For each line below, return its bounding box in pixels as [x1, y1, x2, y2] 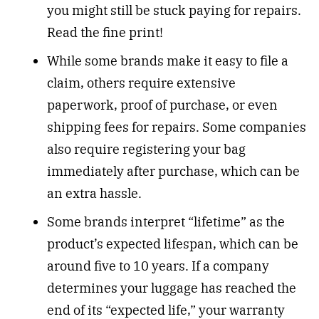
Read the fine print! [46, 23, 163, 41]
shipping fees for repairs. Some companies [46, 118, 306, 135]
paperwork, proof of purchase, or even [46, 96, 278, 113]
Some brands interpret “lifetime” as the [46, 213, 285, 230]
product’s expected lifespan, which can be [46, 235, 298, 252]
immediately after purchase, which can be [46, 162, 300, 179]
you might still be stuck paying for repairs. [46, 1, 301, 19]
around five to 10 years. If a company [46, 257, 269, 274]
